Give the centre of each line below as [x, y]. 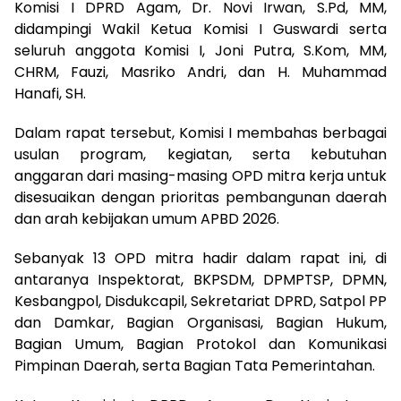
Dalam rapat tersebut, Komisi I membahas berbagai [200, 133]
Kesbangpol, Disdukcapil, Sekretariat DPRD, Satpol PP [200, 302]
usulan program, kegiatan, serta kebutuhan [200, 155]
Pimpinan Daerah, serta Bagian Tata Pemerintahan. [195, 366]
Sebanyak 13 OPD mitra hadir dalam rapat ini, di [200, 259]
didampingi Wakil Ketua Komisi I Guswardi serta [200, 30]
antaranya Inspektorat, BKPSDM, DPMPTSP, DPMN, [200, 280]
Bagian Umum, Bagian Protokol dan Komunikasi [200, 345]
